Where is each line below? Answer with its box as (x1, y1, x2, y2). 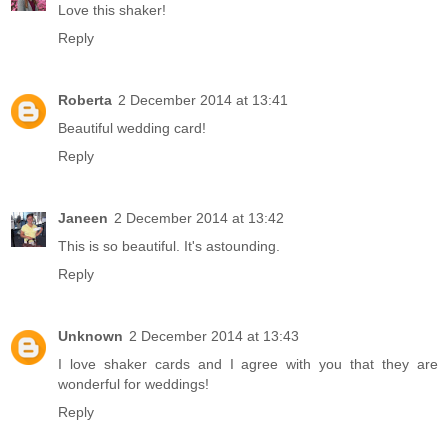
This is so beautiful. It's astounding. (58, 238, 280, 255)
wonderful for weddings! (58, 376, 209, 393)
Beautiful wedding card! (58, 120, 206, 137)
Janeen (58, 210, 108, 227)
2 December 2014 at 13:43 (129, 328, 299, 345)
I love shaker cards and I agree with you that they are (58, 356, 438, 373)
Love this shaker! (58, 2, 166, 19)
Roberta (58, 92, 112, 109)
